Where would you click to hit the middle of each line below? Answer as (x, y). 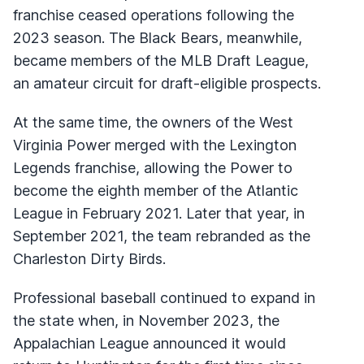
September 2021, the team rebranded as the (162, 236)
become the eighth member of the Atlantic (156, 190)
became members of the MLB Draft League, (161, 60)
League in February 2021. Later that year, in (159, 213)
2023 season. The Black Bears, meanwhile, (158, 37)
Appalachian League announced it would (149, 343)
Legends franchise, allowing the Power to (153, 167)
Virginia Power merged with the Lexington (155, 145)
